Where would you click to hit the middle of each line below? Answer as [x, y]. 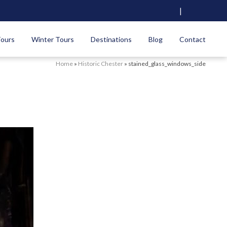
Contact [193, 39]
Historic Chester [101, 64]
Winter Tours [53, 39]
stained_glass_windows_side [167, 64]
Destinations [111, 39]
